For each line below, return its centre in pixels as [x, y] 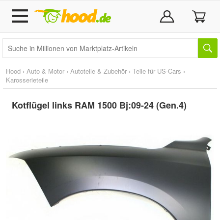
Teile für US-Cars [157, 71]
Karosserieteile [27, 80]
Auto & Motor [45, 71]
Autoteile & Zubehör [98, 71]
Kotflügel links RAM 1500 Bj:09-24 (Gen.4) [99, 105]
